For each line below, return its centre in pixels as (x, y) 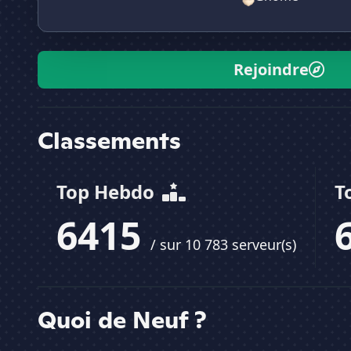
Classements (109, 141)
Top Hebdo (108, 192)
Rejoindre (271, 70)
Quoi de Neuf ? (122, 320)
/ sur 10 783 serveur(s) (223, 245)
